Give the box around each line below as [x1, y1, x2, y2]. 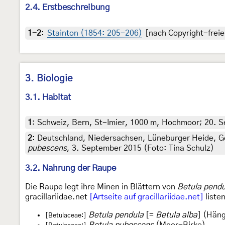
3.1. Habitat [25, 92, 71, 101]
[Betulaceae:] [45, 211, 86, 219]
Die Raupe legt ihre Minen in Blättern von [25, 182, 177, 191]
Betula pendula [88, 210, 144, 219]
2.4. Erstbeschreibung [25, 3, 110, 12]
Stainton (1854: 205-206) [47, 29, 142, 37]
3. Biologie [25, 73, 73, 83]
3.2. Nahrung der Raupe [25, 163, 116, 172]
